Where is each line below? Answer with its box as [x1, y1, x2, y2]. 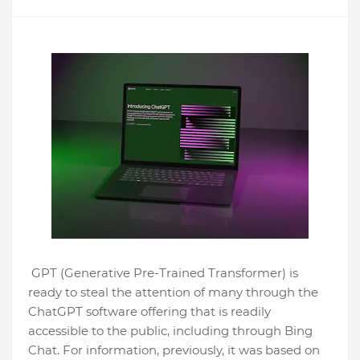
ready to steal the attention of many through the [28, 284, 318, 301]
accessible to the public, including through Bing [28, 323, 313, 339]
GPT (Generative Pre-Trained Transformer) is [28, 265, 298, 281]
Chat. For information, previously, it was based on [28, 342, 320, 358]
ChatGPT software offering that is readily [28, 304, 271, 320]
